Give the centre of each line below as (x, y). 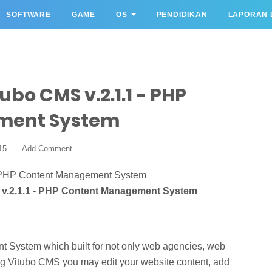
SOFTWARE (29, 15)
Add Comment (47, 148)
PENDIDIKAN (182, 15)
